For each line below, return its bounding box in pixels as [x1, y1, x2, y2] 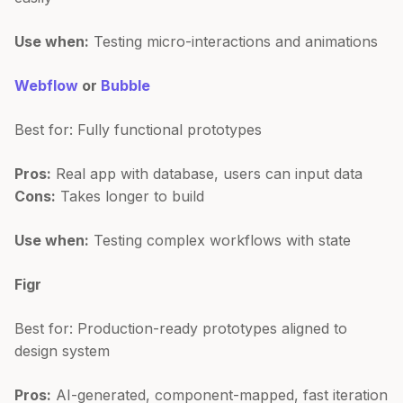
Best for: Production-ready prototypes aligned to [14, 318, 347, 337]
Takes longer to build [56, 186, 204, 205]
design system [14, 341, 110, 360]
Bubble [101, 76, 150, 94]
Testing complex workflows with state [89, 230, 351, 249]
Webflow [14, 76, 78, 94]
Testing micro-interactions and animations [89, 31, 378, 50]
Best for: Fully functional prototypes [14, 120, 262, 139]
